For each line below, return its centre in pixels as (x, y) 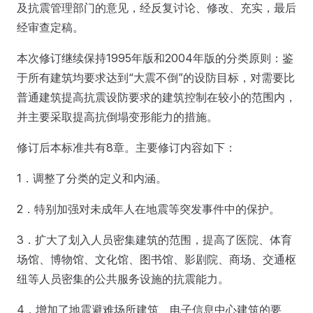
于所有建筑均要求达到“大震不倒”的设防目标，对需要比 (156, 78)
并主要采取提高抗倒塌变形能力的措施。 (119, 117)
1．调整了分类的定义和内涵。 (93, 178)
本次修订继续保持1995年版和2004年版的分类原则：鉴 (155, 58)
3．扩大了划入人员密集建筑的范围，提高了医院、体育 (154, 240)
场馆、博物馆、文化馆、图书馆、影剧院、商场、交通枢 (156, 259)
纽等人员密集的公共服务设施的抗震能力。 (124, 279)
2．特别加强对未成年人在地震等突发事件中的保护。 (150, 209)
